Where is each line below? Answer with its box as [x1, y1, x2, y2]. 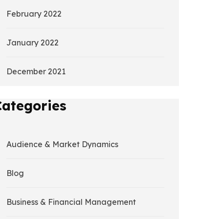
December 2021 [6, 66, 66, 77]
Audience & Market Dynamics [6, 139, 118, 149]
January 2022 [6, 38, 59, 48]
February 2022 [6, 9, 62, 19]
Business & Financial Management [6, 197, 136, 207]
